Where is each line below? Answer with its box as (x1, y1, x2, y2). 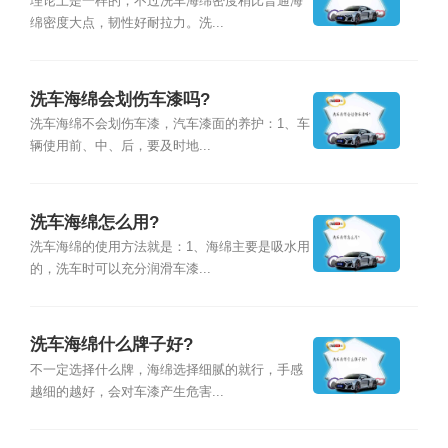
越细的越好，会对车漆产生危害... (29, 384, 224, 399)
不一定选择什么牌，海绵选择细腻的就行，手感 (29, 362, 303, 377)
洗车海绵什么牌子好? (29, 335, 193, 355)
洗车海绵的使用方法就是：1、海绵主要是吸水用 (29, 239, 310, 254)
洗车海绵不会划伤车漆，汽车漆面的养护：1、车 (29, 117, 310, 132)
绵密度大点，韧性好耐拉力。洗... (29, 16, 224, 31)
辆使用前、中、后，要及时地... (29, 139, 211, 154)
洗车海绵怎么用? (29, 212, 159, 232)
